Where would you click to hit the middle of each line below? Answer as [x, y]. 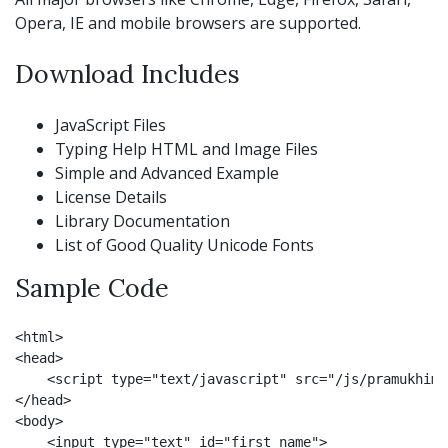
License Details [111, 196]
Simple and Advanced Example [167, 172]
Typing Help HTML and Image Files [186, 148]
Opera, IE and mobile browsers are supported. [188, 22]
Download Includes [127, 73]
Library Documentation [142, 220]
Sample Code [92, 287]
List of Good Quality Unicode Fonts [184, 244]
